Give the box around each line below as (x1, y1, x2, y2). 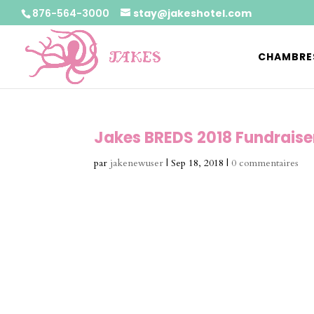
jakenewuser (110, 156, 164, 170)
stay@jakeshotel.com (133, 6, 252, 20)
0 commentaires (231, 156, 299, 170)
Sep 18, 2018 (171, 156, 224, 170)
